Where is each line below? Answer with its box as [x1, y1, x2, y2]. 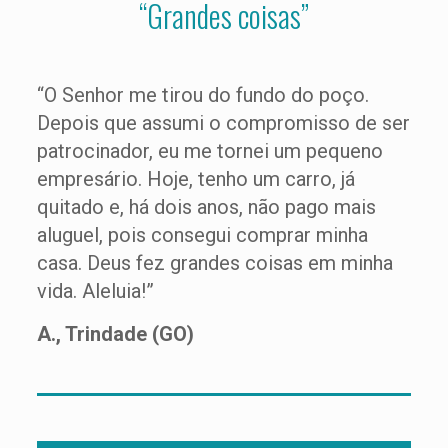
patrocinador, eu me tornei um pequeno [36, 139, 383, 163]
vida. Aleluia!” [36, 279, 154, 303]
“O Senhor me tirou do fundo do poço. [36, 83, 369, 107]
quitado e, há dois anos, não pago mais [36, 195, 376, 219]
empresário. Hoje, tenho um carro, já [36, 167, 355, 191]
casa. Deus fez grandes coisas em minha [36, 251, 393, 275]
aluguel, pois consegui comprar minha [36, 223, 368, 247]
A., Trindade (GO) [36, 322, 194, 346]
